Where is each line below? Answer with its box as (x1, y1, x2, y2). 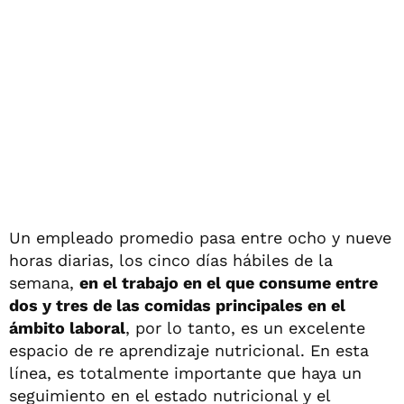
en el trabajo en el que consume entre (79, 272, 378, 292)
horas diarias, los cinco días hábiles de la (9, 250, 333, 270)
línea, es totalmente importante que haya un (9, 363, 362, 382)
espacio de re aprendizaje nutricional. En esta (9, 340, 369, 360)
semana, (9, 272, 79, 292)
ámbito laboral (9, 317, 125, 337)
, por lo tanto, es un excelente (125, 317, 365, 337)
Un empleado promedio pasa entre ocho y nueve (9, 227, 391, 247)
